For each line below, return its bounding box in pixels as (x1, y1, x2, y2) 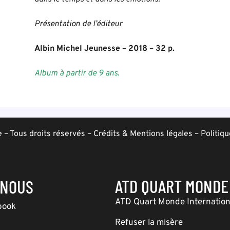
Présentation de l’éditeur (34, 19, 123, 29)
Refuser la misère (115, 217, 183, 228)
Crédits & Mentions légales (93, 129, 193, 139)
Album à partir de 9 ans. (34, 68, 120, 79)
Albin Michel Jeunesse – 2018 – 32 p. (34, 44, 175, 54)
